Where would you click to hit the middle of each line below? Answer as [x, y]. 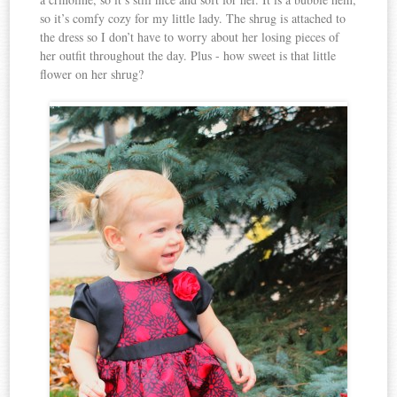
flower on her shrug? [92, 74]
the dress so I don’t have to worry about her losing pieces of [190, 37]
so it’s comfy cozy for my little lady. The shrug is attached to [193, 19]
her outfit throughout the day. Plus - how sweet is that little [188, 56]
